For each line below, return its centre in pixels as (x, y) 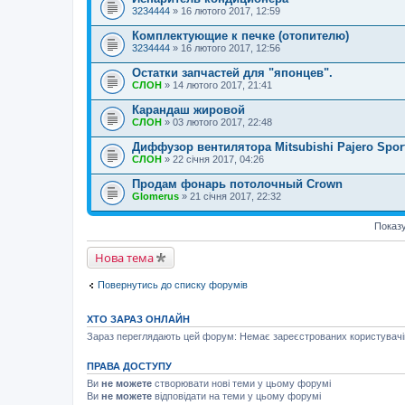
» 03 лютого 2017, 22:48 (217, 122)
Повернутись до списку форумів (173, 284)
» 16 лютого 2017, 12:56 (225, 47)
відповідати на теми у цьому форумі (236, 396)
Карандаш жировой (188, 109)
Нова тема (124, 257)
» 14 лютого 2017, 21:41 (217, 85)
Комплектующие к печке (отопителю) (240, 35)
